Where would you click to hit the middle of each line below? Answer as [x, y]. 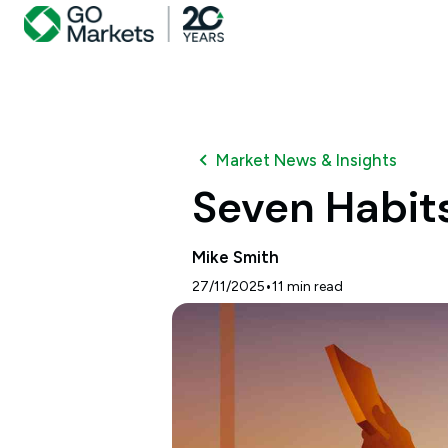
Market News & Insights [306, 160]
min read [313, 286]
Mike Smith [235, 257]
